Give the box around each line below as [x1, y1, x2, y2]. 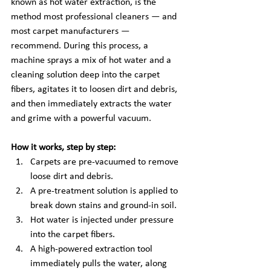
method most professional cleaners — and [11, 12, 179, 22]
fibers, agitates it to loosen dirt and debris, [11, 85, 180, 94]
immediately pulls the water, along [30, 259, 169, 269]
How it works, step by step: [11, 143, 116, 152]
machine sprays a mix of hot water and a [11, 56, 174, 65]
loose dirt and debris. [30, 172, 113, 181]
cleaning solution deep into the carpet [11, 70, 162, 80]
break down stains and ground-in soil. [30, 201, 177, 211]
